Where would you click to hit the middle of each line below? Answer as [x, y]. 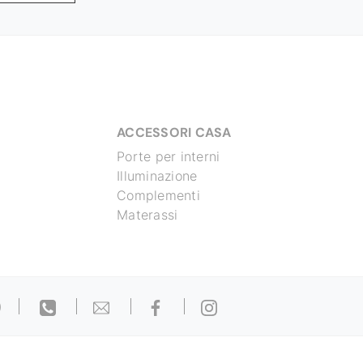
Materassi [147, 215]
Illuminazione [157, 176]
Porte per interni [169, 157]
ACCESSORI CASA [174, 133]
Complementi [158, 196]
